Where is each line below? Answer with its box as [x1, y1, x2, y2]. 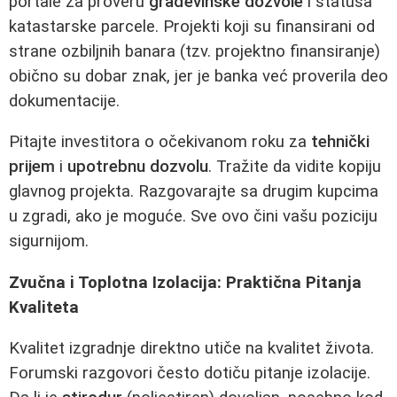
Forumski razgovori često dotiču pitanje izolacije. [9, 363, 370, 384]
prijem [9, 157, 55, 177]
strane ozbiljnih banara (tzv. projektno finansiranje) [9, 41, 380, 61]
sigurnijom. [9, 231, 89, 252]
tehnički [311, 132, 370, 152]
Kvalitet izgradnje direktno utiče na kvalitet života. [9, 339, 374, 359]
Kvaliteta [9, 297, 79, 317]
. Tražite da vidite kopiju [208, 157, 381, 177]
